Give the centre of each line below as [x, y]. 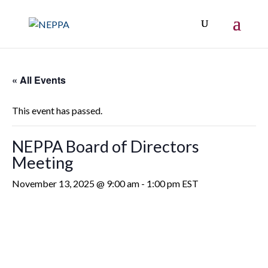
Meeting [43, 162]
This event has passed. [57, 110]
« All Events [39, 80]
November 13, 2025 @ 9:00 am [76, 183]
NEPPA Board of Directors [106, 146]
